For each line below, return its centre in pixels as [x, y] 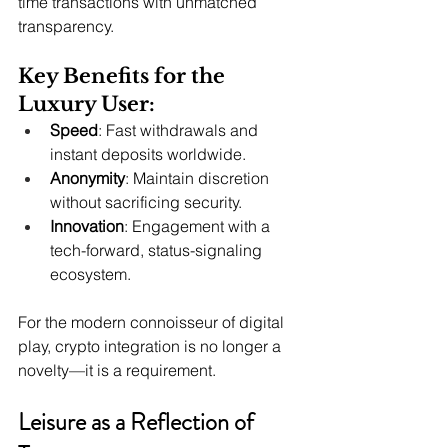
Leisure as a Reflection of [138, 422]
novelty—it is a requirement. [117, 370]
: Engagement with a [199, 226]
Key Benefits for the [124, 76]
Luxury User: [86, 104]
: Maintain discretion [199, 178]
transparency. [66, 26]
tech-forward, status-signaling [158, 250]
